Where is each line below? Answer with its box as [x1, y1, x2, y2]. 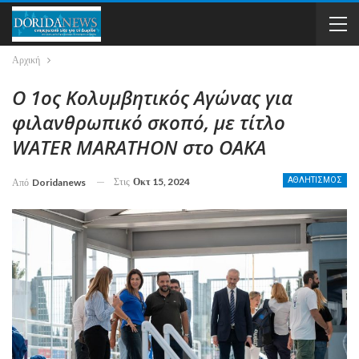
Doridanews [32, 175, 86, 188]
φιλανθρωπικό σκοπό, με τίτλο [12, 109, 285, 135]
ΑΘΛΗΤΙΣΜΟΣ [288, 175, 342, 184]
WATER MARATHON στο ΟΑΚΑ [12, 134, 266, 160]
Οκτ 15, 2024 [133, 175, 190, 188]
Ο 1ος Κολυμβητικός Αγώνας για [12, 84, 292, 111]
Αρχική [12, 54, 40, 66]
